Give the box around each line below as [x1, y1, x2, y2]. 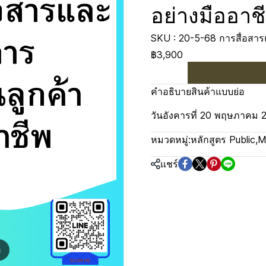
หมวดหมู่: [151, 134, 191, 145]
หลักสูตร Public [191, 134, 255, 145]
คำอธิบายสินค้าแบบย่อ [151, 85, 245, 97]
